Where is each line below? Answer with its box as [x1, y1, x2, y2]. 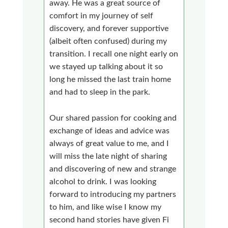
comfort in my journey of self [49, 11, 154, 20]
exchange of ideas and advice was [49, 126, 170, 135]
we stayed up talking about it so [49, 62, 163, 71]
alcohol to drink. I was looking [49, 177, 157, 186]
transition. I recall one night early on [49, 49, 179, 58]
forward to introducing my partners [49, 190, 177, 198]
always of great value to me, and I [49, 139, 169, 148]
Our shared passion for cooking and [49, 113, 177, 122]
